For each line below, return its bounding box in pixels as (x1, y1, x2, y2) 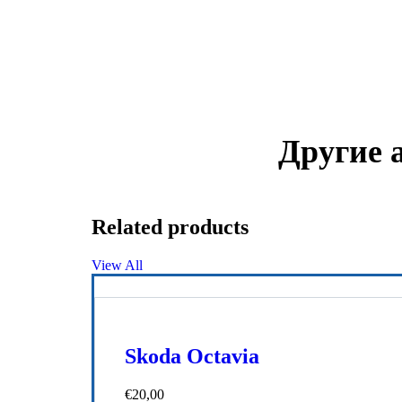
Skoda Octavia (125, 345, 259, 369)
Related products (92, 214, 249, 239)
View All (92, 257, 143, 273)
